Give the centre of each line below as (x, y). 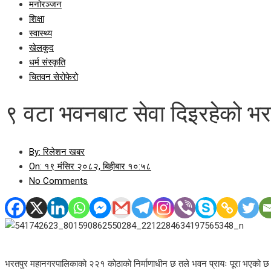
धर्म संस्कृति (47, 62)
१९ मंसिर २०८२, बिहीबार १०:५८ (96, 166)
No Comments (58, 181)
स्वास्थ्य (41, 33)
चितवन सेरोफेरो (54, 77)
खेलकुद (41, 48)
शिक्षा (37, 19)
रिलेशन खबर (63, 152)
